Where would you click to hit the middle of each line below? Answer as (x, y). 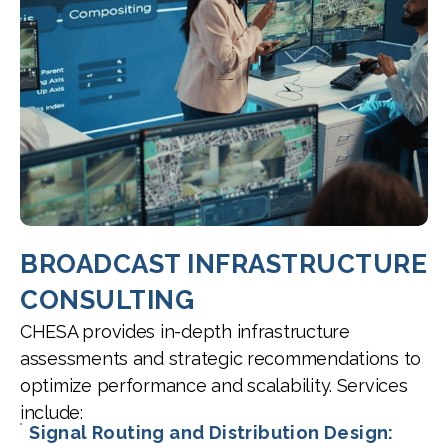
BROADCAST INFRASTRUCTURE (223, 264)
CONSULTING (107, 300)
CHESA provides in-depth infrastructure (185, 332)
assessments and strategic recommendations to (221, 359)
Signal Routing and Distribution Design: (211, 433)
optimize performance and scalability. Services (214, 386)
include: (51, 413)
